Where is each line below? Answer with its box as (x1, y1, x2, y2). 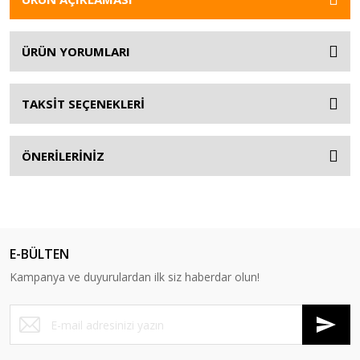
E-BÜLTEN (10, 245, 69, 263)
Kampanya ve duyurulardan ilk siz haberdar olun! (10, 269, 260, 284)
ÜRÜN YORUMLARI (22, 43, 130, 59)
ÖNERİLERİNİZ (22, 148, 104, 164)
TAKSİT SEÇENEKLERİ (22, 96, 145, 112)
